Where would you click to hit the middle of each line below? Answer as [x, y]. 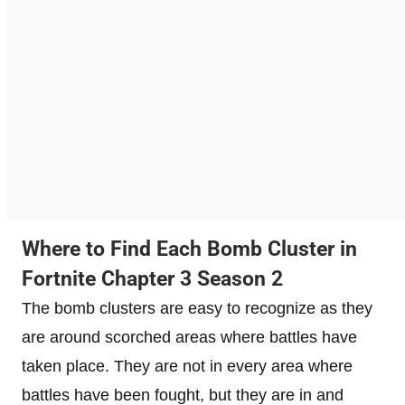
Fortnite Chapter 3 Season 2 [152, 278]
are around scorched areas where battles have [189, 337]
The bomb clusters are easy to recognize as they [197, 308]
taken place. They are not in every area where [187, 366]
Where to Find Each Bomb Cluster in [189, 249]
